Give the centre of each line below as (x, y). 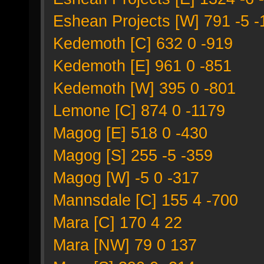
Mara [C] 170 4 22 (118, 222)
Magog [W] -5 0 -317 (126, 178)
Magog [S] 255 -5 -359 (133, 155)
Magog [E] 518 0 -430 (130, 133)
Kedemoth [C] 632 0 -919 (143, 43)
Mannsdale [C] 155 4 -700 (146, 200)
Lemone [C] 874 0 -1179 (139, 110)
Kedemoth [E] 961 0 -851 (142, 66)
